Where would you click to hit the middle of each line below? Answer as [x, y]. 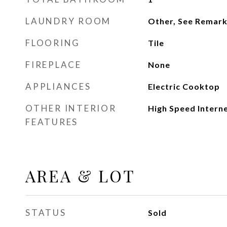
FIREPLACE [53, 65]
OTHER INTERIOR [71, 108]
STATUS [46, 213]
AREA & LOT [80, 176]
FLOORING [53, 43]
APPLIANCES [58, 86]
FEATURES [52, 122]
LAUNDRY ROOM [68, 21]
